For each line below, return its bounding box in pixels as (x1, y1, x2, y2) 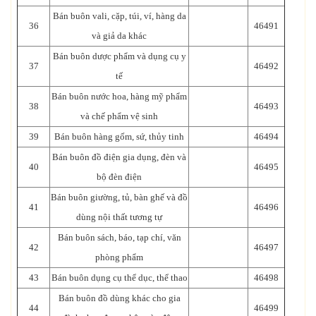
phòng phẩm (95, 251, 143, 262)
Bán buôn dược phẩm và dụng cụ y (52, 50, 186, 61)
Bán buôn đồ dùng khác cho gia (58, 292, 181, 303)
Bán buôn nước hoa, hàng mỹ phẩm (51, 90, 187, 102)
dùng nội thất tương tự (76, 211, 162, 222)
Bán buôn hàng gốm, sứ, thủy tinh (54, 130, 184, 142)
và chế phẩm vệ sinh (80, 110, 158, 121)
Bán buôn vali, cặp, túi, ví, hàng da (52, 10, 186, 21)
